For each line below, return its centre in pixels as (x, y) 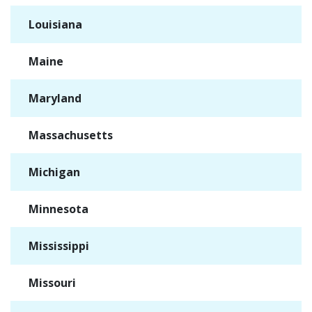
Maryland (55, 98)
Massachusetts (70, 135)
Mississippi (58, 246)
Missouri (52, 283)
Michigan (54, 172)
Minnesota (58, 209)
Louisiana (55, 24)
